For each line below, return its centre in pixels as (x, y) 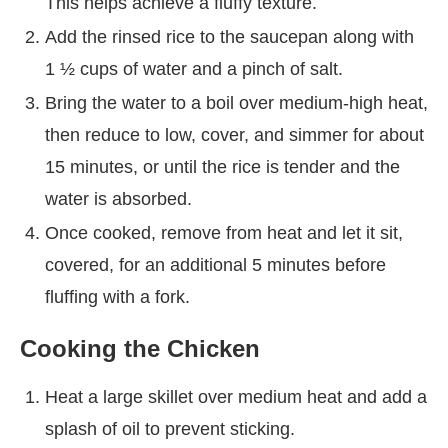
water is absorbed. (118, 198)
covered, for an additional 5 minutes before (215, 264)
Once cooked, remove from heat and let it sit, (224, 232)
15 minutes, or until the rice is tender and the (222, 166)
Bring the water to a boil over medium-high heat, (236, 102)
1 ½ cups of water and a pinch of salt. (194, 68)
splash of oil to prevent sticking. (170, 428)
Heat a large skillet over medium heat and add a (236, 396)
